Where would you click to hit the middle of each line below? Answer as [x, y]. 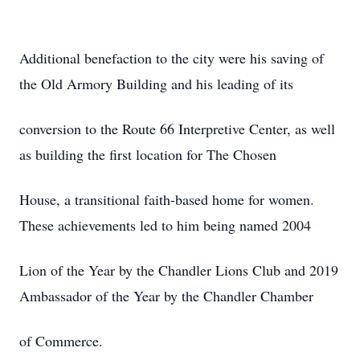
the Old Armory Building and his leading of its [156, 84]
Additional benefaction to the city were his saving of [172, 58]
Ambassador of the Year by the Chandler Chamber [166, 296]
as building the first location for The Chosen [148, 154]
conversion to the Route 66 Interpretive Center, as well [177, 129]
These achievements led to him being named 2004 [165, 225]
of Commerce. [61, 341]
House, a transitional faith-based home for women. [167, 199]
